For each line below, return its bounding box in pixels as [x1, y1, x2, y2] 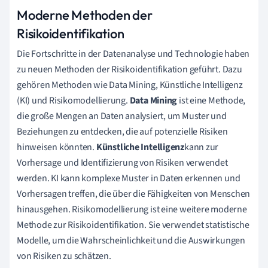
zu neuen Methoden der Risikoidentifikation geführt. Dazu [17, 62, 242, 76]
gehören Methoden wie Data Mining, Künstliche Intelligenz [17, 78, 243, 92]
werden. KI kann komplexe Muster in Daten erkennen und [17, 171, 240, 185]
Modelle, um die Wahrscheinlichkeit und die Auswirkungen [17, 233, 245, 247]
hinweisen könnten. [17, 140, 96, 154]
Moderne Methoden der [17, 6, 153, 23]
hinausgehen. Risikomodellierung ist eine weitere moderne [17, 202, 247, 216]
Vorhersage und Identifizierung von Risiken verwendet [17, 156, 228, 169]
